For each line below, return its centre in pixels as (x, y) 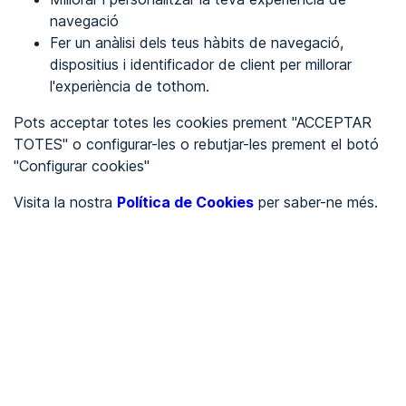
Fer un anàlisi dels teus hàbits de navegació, (197, 43)
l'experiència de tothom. (130, 86)
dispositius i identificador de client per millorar (201, 64)
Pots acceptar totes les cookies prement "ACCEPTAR (193, 122)
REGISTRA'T (56, 62)
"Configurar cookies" (82, 166)
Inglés (85, 149)
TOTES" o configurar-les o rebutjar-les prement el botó (196, 144)
